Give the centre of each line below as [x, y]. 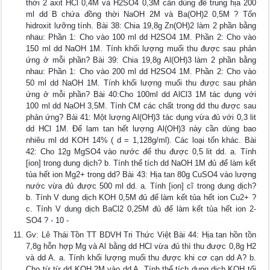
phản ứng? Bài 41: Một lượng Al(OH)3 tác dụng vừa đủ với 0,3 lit [141, 118]
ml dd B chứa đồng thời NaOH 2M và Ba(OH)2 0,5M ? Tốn [141, 14]
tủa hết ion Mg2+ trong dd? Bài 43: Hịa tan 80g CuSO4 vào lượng [141, 175]
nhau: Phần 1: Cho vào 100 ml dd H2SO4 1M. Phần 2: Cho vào [141, 37]
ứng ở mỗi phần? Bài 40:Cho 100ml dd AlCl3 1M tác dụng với [141, 95]
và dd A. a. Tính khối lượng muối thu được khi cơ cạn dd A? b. [141, 258]
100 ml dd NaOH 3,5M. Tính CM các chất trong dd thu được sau [141, 106]
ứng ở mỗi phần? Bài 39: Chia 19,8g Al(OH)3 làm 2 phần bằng [141, 60]
